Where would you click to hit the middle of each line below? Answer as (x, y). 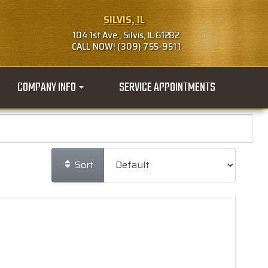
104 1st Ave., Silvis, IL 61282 (124, 35)
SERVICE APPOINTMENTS (167, 88)
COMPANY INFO (48, 88)
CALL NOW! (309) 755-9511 (124, 46)
